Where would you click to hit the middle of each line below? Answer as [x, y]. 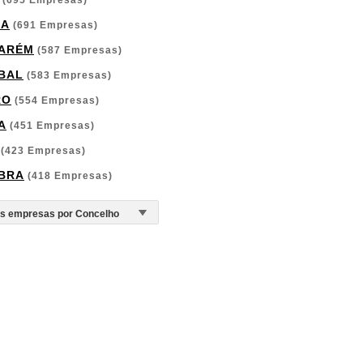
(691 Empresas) [54, 25]
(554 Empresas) [56, 100]
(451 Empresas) [51, 126]
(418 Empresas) [68, 176]
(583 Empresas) [68, 75]
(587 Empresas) [78, 50]
